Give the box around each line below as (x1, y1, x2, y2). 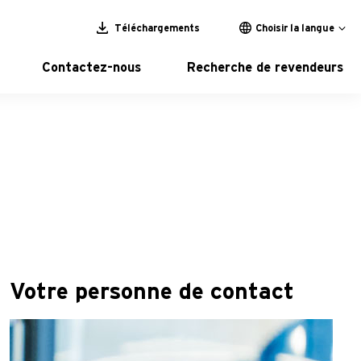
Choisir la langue (255, 23, 334, 33)
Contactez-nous (42, 61, 142, 74)
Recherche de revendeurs (186, 61, 343, 74)
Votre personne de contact (10, 281, 294, 304)
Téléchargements (112, 23, 200, 33)
